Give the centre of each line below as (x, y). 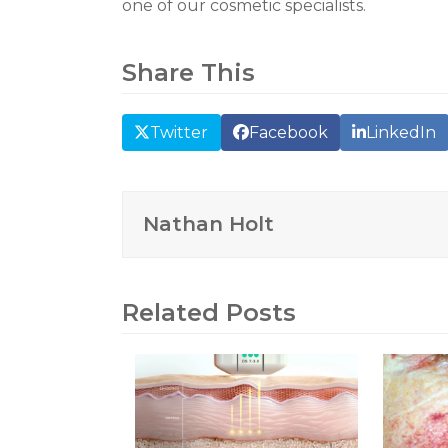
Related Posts (209, 312)
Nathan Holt (208, 223)
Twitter (179, 132)
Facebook (288, 132)
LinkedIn (401, 132)
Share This (188, 73)
